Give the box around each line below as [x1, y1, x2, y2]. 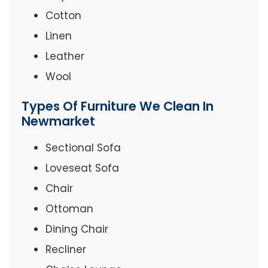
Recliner [45, 242, 86, 257]
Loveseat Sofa [45, 161, 119, 176]
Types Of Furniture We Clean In [21, 98, 214, 115]
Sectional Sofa [45, 141, 121, 156]
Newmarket [21, 112, 95, 130]
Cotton [45, 8, 81, 23]
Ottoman [45, 202, 93, 217]
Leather [45, 49, 84, 64]
